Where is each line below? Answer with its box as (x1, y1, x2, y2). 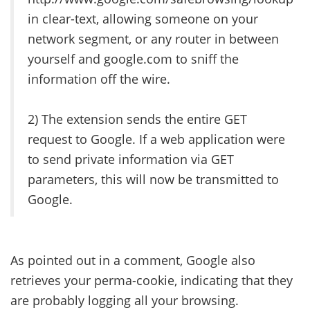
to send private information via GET (28, 150, 234, 167)
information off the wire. (28, 70, 170, 87)
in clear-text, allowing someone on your (28, 10, 258, 27)
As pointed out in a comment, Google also (10, 251, 255, 268)
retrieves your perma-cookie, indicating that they (10, 271, 293, 289)
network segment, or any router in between (28, 30, 279, 47)
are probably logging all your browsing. (10, 291, 239, 309)
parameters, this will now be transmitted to (28, 170, 279, 188)
